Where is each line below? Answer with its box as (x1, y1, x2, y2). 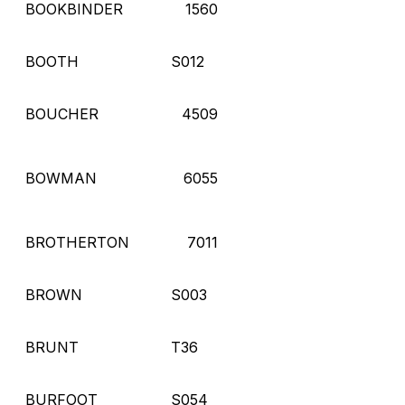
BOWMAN (25, 168, 97, 187)
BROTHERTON (25, 232, 129, 251)
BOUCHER (25, 104, 99, 123)
